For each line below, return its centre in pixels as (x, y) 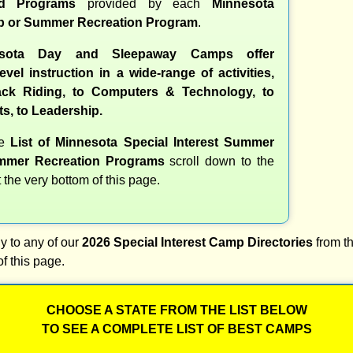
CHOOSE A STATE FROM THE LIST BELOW (176, 310)
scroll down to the (219, 161)
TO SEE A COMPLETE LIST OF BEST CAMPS (176, 329)
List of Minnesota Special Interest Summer (142, 142)
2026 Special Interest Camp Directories (197, 242)
